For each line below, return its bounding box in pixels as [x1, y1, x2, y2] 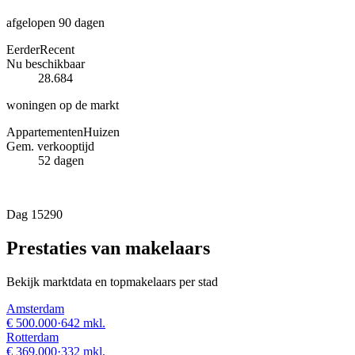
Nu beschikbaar [6, 56, 85, 71]
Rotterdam [6, 330, 59, 344]
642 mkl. [61, 315, 105, 330]
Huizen [83, 124, 120, 139]
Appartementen [6, 124, 83, 139]
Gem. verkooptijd [6, 139, 94, 153]
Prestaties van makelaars [6, 237, 210, 258]
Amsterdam [6, 301, 64, 315]
